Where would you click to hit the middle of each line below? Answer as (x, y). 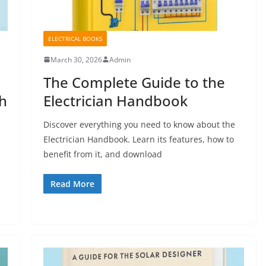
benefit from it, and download (102, 154)
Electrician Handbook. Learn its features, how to (138, 139)
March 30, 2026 (76, 59)
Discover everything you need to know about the (139, 124)
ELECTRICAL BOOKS (75, 38)
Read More (72, 183)
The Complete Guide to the (134, 82)
